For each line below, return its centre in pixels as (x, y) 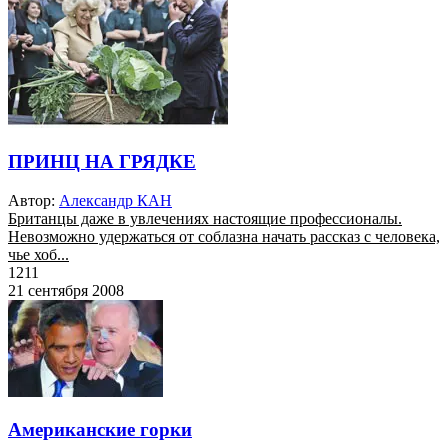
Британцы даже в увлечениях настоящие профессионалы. (205, 218)
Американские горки (100, 430)
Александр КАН (115, 200)
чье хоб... (38, 254)
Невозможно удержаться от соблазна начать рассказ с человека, (224, 236)
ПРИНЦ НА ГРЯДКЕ (102, 161)
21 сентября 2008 (66, 290)
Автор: (31, 200)
